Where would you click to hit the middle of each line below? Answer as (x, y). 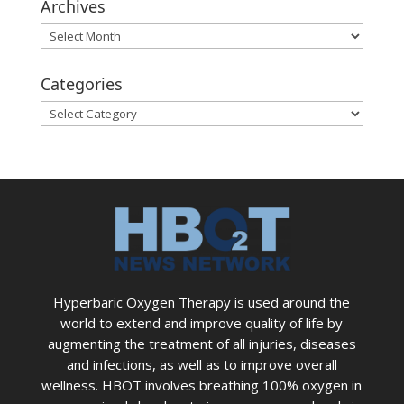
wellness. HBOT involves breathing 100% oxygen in (202, 386)
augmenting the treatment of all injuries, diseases (202, 344)
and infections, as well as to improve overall (202, 365)
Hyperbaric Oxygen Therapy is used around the (202, 303)
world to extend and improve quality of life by (202, 323)
